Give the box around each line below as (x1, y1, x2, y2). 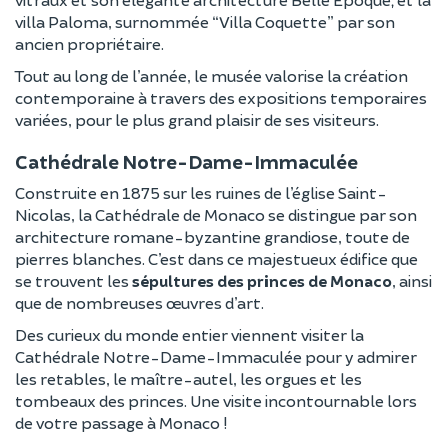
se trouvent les (15, 270, 132, 290)
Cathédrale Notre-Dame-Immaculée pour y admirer (15, 346, 417, 366)
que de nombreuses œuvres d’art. (15, 292, 264, 312)
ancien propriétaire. (15, 33, 164, 53)
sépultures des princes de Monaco (132, 270, 392, 290)
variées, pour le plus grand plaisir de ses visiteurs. (15, 109, 379, 129)
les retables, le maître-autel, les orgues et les (15, 368, 362, 388)
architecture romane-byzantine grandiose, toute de (15, 226, 410, 246)
